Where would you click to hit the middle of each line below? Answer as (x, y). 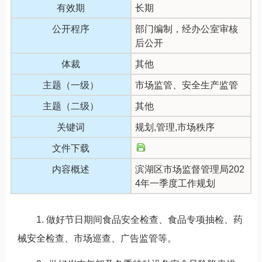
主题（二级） (71, 106)
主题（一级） (71, 85)
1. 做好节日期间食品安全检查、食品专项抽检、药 (130, 219)
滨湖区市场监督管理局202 (189, 169)
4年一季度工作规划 (175, 183)
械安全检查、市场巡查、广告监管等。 (97, 238)
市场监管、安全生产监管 (186, 85)
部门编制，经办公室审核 (186, 29)
